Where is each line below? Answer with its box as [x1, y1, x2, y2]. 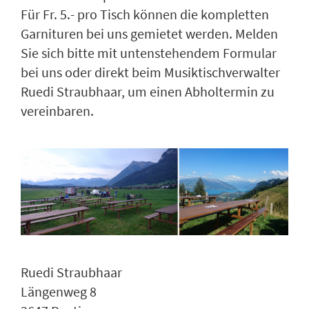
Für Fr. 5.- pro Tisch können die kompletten [21, 5, 269, 23]
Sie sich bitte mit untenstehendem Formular [21, 43, 277, 61]
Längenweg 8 [21, 282, 97, 300]
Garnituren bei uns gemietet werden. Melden [21, 24, 278, 42]
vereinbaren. [21, 101, 94, 119]
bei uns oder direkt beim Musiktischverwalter [21, 63, 280, 81]
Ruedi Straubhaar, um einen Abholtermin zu [21, 82, 275, 100]
